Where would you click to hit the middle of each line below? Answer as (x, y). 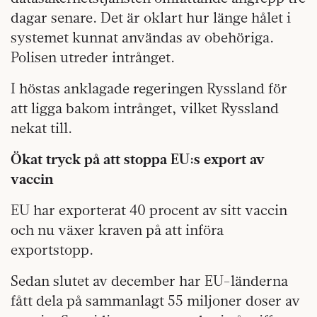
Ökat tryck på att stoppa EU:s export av (138, 158)
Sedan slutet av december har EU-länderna (149, 280)
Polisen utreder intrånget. (93, 57)
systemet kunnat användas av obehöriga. (142, 37)
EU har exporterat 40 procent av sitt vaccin (149, 209)
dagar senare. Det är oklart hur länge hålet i (151, 17)
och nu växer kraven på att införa (117, 229)
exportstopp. (52, 249)
